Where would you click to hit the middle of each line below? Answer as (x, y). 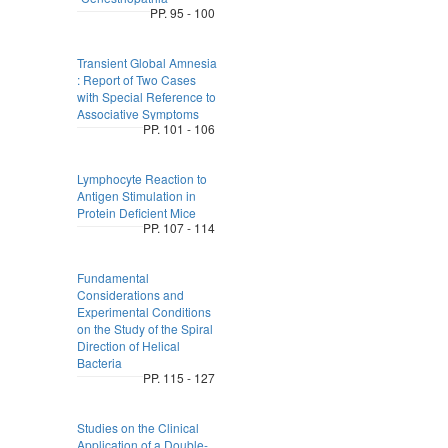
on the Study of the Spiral (144, 328)
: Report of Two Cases (136, 79)
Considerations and (130, 294)
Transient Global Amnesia (146, 62)
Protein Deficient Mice (136, 212)
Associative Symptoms (137, 113)
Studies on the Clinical (137, 427)
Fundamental (112, 277)
